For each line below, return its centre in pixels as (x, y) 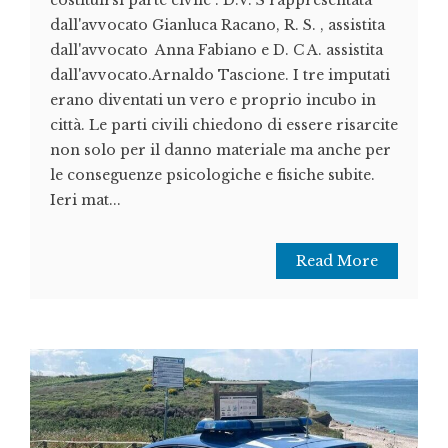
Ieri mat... (85, 200)
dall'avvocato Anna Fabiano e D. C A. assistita (216, 50)
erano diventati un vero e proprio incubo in (213, 100)
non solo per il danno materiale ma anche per (220, 150)
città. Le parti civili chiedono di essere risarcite (224, 125)
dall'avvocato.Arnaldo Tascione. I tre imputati (220, 75)
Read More (337, 261)
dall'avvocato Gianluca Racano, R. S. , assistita (217, 25)
